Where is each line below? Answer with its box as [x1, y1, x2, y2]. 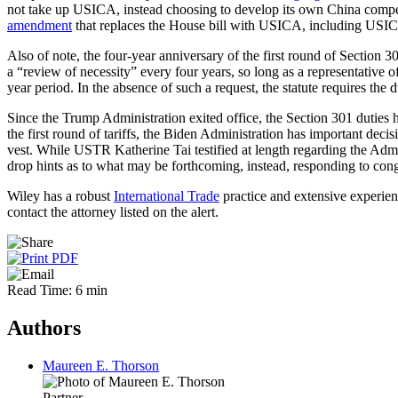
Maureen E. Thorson [43, 357, 159, 373]
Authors [7, 315, 81, 339]
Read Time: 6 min [7, 282, 107, 298]
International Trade [114, 187, 219, 203]
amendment [7, 17, 72, 33]
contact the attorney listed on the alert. [7, 203, 219, 219]
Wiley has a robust [7, 187, 114, 203]
